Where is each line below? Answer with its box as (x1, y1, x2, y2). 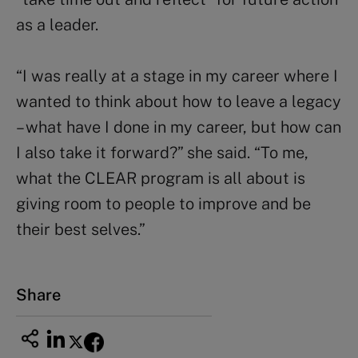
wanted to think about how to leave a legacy (16, 91, 341, 111)
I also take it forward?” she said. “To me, (16, 142, 308, 162)
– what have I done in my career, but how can (16, 117, 341, 137)
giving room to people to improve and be (16, 193, 311, 213)
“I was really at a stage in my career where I (16, 66, 338, 86)
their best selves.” (16, 219, 145, 239)
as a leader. (16, 14, 98, 34)
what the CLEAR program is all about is (16, 168, 305, 188)
